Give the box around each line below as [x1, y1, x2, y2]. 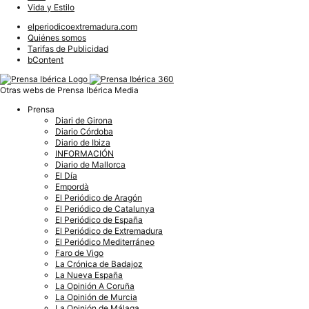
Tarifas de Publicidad [28, 43, 108, 54]
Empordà [55, 181, 89, 192]
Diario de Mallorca [55, 159, 126, 170]
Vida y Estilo [28, 1, 74, 12]
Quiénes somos [28, 32, 86, 43]
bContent [28, 54, 63, 65]
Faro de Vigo [55, 247, 103, 258]
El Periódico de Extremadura [55, 225, 163, 236]
